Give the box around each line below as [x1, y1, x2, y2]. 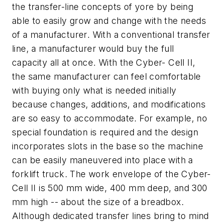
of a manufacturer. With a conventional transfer [12, 29, 211, 40]
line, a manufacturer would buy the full [12, 43, 174, 54]
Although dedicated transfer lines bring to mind [12, 211, 209, 221]
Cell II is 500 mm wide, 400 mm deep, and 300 [12, 183, 208, 193]
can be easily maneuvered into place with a [12, 155, 193, 165]
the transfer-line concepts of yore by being [12, 1, 194, 12]
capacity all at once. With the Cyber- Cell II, [12, 57, 196, 68]
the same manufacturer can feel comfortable [12, 71, 201, 82]
